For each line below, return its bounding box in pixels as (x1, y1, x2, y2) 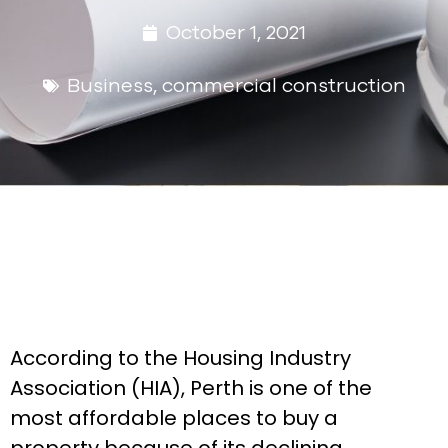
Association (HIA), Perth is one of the (10, 374, 372, 403)
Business (66, 72, 153, 100)
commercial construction (161, 72, 406, 100)
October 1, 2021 (166, 19, 306, 47)
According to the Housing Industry (10, 344, 351, 373)
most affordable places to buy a (10, 404, 338, 433)
